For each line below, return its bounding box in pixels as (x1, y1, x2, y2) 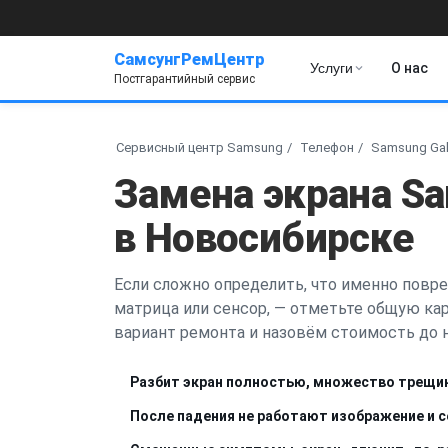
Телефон (300, 139, 354, 155)
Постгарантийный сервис (114, 71, 255, 86)
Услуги (310, 60, 353, 76)
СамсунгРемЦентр (114, 49, 265, 69)
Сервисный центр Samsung (116, 139, 283, 155)
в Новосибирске (114, 214, 414, 262)
